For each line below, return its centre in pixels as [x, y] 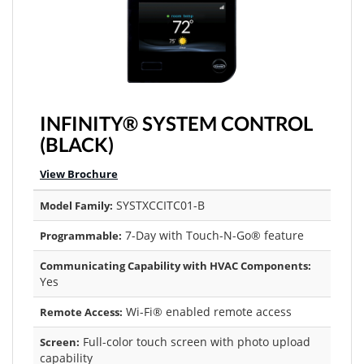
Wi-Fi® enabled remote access [207, 312]
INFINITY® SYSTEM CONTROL [176, 123]
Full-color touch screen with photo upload [195, 342]
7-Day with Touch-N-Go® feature [213, 235]
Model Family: [76, 206]
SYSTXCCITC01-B [159, 205]
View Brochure [79, 174]
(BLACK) [77, 144]
